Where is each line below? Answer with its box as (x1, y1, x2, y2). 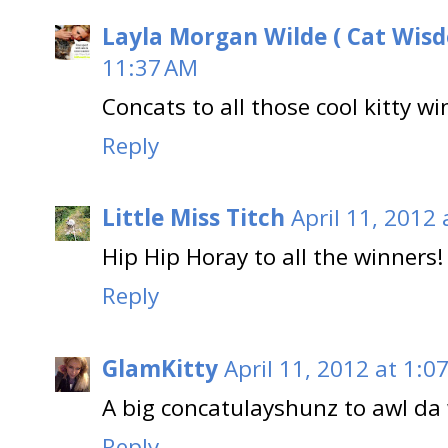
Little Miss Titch (102, 202, 285, 234)
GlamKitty (102, 352, 218, 384)
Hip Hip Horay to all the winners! (102, 241, 444, 273)
